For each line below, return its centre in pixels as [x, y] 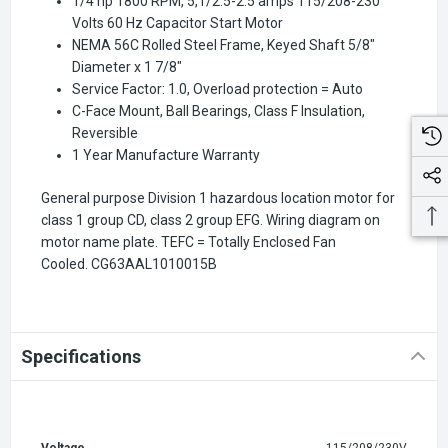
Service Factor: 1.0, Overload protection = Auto [218, 88]
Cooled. [66, 263]
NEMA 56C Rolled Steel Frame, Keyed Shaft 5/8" [224, 44]
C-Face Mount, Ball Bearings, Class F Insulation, [219, 110]
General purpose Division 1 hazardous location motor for [218, 197]
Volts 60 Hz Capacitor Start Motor [178, 22]
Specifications [81, 356]
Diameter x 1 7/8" [127, 66]
